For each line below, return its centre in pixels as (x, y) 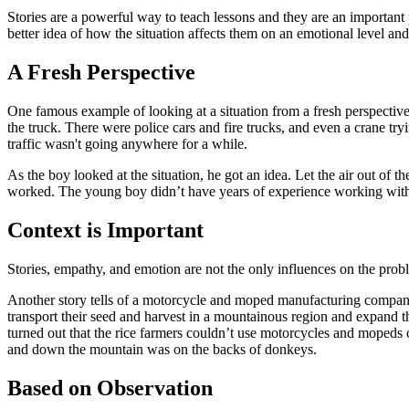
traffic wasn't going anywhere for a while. (127, 144)
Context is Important (105, 230)
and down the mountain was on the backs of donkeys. (162, 349)
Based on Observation (110, 388)
